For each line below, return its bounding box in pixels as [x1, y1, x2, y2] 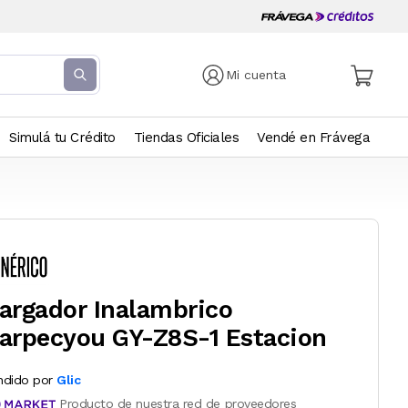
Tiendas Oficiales [133, 129, 239, 146]
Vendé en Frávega [257, 129, 370, 146]
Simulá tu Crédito [9, 129, 116, 146]
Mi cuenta [226, 67, 287, 82]
